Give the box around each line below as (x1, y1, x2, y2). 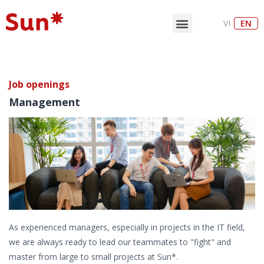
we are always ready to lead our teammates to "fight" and (9, 236, 231, 247)
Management (9, 95, 80, 109)
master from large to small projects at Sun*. (9, 250, 178, 262)
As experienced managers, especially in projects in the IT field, (9, 221, 245, 233)
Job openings (9, 78, 70, 91)
